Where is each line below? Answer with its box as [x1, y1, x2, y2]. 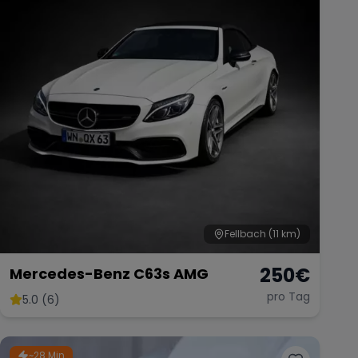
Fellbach [225, 227, 266, 241]
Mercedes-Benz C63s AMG [10, 264, 209, 284]
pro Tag [267, 288, 310, 304]
